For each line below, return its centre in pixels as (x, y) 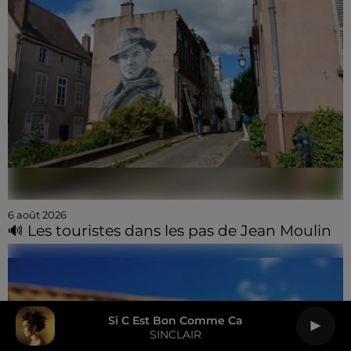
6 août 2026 (37, 214)
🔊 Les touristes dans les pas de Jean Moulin (170, 230)
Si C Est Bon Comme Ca (175, 320)
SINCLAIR (175, 334)
